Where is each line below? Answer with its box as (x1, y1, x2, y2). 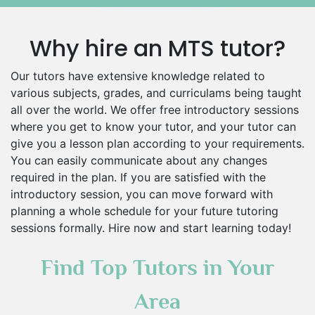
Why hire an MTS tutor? (30, 32, 285, 64)
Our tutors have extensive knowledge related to (11, 69, 265, 83)
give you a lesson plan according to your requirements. (11, 136, 304, 150)
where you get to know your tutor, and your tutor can (11, 120, 296, 134)
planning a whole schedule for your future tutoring (11, 204, 278, 218)
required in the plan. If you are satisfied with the (11, 170, 266, 184)
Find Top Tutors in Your (41, 255, 274, 280)
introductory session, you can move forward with (11, 187, 273, 201)
